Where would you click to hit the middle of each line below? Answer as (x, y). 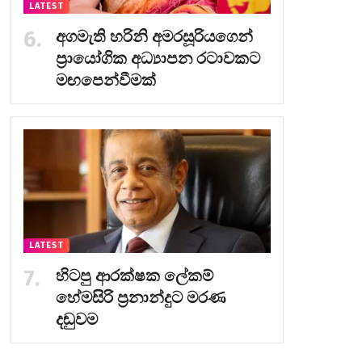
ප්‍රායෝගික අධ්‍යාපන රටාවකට (158, 58)
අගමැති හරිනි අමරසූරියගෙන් (154, 36)
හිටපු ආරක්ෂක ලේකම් (134, 276)
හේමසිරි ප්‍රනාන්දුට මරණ (140, 298)
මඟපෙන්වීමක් (105, 80)
